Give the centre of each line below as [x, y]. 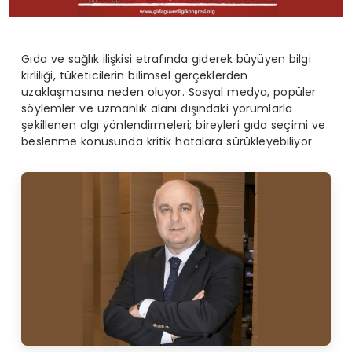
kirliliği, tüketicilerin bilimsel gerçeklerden [135, 75]
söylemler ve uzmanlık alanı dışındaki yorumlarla [157, 108]
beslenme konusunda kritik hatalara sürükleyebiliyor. [168, 141]
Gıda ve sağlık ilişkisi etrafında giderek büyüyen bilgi [166, 59]
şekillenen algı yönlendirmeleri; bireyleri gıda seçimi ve [174, 125]
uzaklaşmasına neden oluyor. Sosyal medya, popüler [169, 92]
